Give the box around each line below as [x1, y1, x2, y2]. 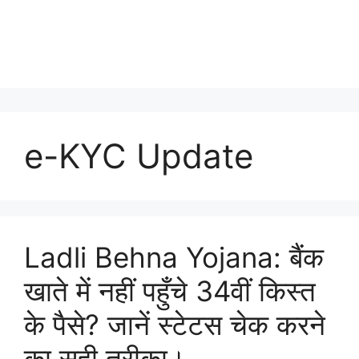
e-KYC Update [24, 135, 253, 176]
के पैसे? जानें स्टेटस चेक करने [24, 308, 325, 341]
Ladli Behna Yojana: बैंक [24, 240, 324, 274]
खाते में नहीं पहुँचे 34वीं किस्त [24, 274, 316, 308]
